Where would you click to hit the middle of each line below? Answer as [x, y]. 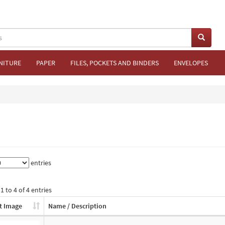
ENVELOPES [191, 63]
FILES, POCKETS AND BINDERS [115, 63]
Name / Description [77, 206]
